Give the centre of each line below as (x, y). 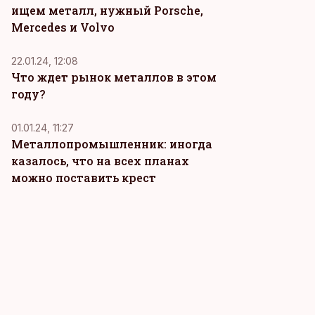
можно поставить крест (84, 178)
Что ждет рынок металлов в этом (114, 77)
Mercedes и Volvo (63, 27)
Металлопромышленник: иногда (112, 144)
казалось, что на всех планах (100, 161)
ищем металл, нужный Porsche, (107, 10)
